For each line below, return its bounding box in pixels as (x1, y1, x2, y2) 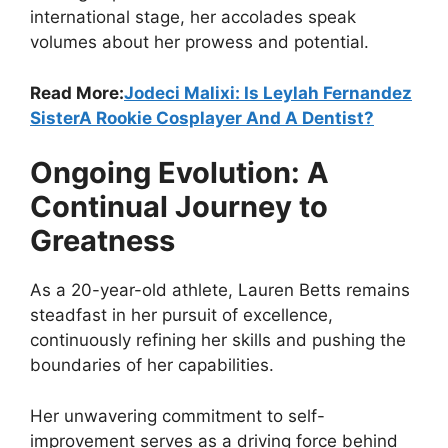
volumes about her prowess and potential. (30, 32, 369, 53)
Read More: (30, 82, 124, 103)
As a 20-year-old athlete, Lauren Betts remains (30, 280, 410, 301)
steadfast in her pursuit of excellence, (30, 305, 333, 326)
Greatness (30, 223, 175, 259)
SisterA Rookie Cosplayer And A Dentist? (30, 107, 374, 128)
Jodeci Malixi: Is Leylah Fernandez (124, 82, 412, 103)
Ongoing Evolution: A (30, 155, 329, 191)
